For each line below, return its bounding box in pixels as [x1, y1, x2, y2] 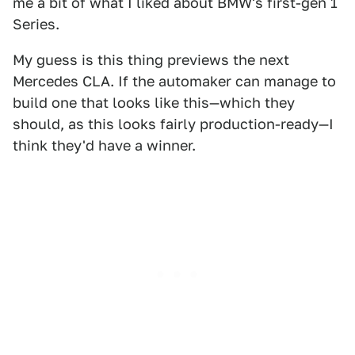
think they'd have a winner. [13, 137, 196, 154]
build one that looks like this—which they [13, 94, 295, 111]
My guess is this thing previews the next [13, 52, 289, 68]
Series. [13, 16, 59, 32]
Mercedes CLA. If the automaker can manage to [13, 73, 336, 90]
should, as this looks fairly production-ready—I [13, 116, 334, 132]
